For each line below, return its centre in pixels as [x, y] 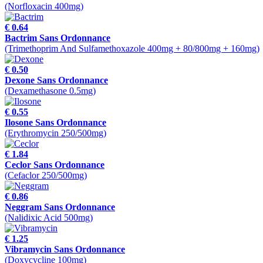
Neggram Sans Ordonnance [60, 207]
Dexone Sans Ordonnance [56, 80]
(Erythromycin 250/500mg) [55, 133]
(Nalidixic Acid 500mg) [49, 218]
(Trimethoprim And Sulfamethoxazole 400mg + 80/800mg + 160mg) [132, 49]
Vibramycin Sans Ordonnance [65, 249]
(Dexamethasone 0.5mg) [50, 91]
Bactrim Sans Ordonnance [58, 38]
